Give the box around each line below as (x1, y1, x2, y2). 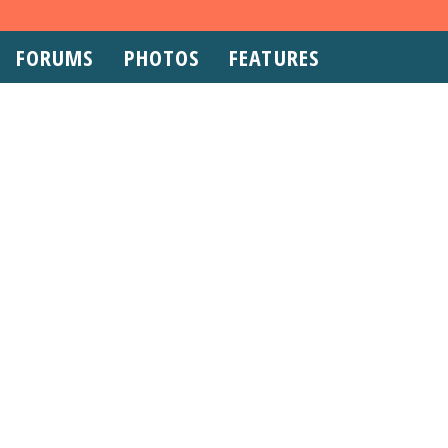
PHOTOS (123, 42, 200, 72)
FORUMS (15, 42, 94, 72)
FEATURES (229, 42, 319, 72)
